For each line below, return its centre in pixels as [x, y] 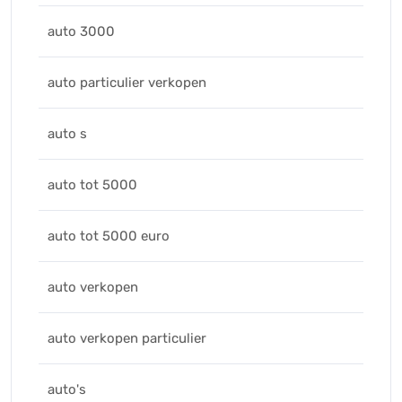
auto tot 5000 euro [109, 236]
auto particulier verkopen [127, 83]
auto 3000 [81, 31]
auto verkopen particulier [127, 338]
